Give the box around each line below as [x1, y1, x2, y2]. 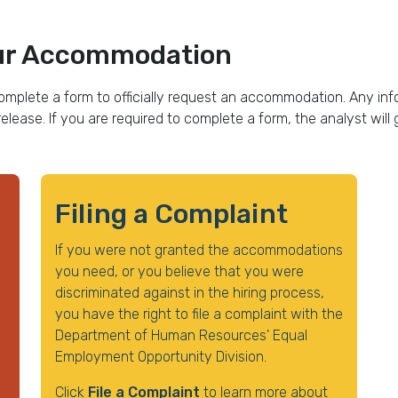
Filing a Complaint [55, 198, 288, 230]
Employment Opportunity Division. [55, 348, 267, 365]
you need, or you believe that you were [55, 263, 304, 280]
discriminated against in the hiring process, [55, 284, 324, 301]
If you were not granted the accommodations [55, 242, 343, 259]
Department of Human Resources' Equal [55, 327, 307, 344]
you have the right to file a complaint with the [55, 306, 343, 322]
